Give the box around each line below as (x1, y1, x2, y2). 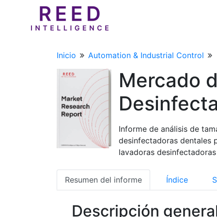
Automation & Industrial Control (88, 50, 204, 60)
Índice (166, 175, 188, 185)
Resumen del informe (65, 175, 142, 185)
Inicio (57, 50, 76, 60)
